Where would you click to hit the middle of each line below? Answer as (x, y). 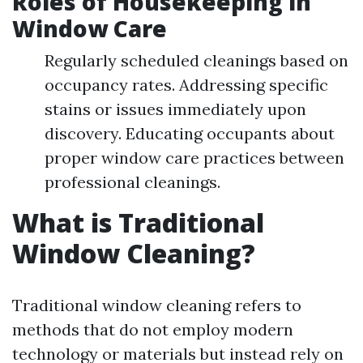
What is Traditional (138, 222)
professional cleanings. (132, 182)
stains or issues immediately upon (175, 109)
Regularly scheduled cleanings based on (196, 60)
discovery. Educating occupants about (190, 133)
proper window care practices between (194, 158)
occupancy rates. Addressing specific (186, 85)
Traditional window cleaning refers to (157, 305)
